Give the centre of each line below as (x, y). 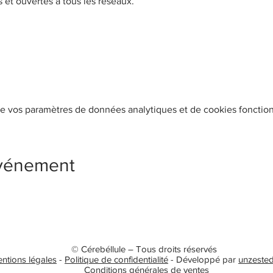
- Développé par (203, 259)
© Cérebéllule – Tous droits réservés (147, 249)
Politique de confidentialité (116, 259)
